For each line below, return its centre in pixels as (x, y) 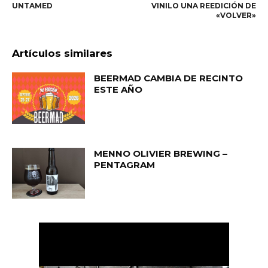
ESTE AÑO (118, 89)
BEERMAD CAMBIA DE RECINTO (169, 78)
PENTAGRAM (125, 165)
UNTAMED (32, 6)
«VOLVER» (236, 15)
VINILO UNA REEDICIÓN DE (203, 6)
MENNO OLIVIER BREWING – (161, 153)
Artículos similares (62, 53)
